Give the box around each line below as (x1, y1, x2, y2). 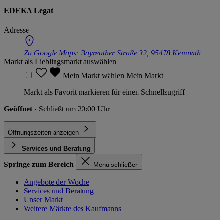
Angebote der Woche (24, 177, 89, 186)
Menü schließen (93, 161, 138, 168)
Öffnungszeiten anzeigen (8, 128, 79, 136)
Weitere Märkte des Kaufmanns (24, 204, 121, 213)
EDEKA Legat (4, 6, 53, 15)
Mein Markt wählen (63, 71, 126, 80)
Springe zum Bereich (4, 160, 74, 168)
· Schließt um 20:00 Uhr (34, 104, 110, 113)
